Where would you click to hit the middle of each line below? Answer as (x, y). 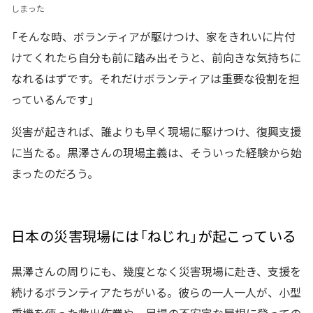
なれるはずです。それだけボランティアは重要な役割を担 (155, 79)
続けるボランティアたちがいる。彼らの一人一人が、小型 (156, 292)
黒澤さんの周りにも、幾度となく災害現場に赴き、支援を (156, 271)
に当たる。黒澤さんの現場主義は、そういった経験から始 (156, 153)
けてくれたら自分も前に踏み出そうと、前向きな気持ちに (156, 58)
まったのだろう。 (55, 174)
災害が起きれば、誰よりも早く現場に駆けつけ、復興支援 (156, 132)
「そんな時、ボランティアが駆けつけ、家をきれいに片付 (153, 37)
